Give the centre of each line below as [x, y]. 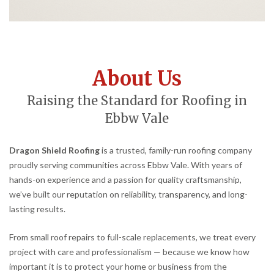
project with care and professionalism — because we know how [129, 252]
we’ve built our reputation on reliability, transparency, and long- [128, 194]
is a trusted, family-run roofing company [176, 150]
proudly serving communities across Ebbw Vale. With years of [126, 165]
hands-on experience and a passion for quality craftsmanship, [125, 180]
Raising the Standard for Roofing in [137, 101]
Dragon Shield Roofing [54, 150]
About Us [137, 79]
